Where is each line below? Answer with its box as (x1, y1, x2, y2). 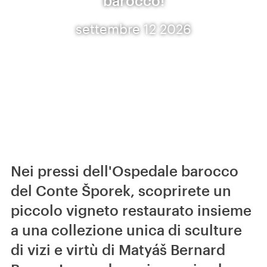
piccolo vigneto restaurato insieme (11, 201, 252, 219)
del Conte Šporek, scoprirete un (11, 182, 231, 199)
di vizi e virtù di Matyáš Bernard (11, 241, 225, 258)
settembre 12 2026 (76, 20, 191, 36)
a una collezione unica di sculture (11, 221, 242, 238)
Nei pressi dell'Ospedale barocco (11, 162, 238, 179)
